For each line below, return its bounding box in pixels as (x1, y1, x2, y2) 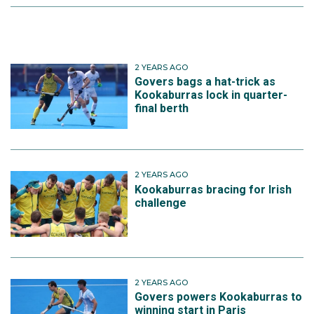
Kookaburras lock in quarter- (135, 88, 288, 102)
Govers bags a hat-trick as (135, 75, 276, 89)
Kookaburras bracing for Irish (135, 182, 292, 196)
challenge (135, 196, 187, 210)
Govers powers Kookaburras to (135, 290, 303, 303)
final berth (135, 102, 189, 116)
